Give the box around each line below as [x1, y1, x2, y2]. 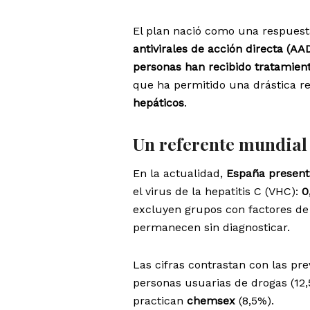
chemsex [187, 293, 235, 307]
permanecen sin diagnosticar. [133, 220, 290, 234]
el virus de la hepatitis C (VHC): [133, 184, 302, 198]
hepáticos [133, 96, 184, 110]
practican [133, 293, 187, 307]
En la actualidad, [133, 166, 226, 180]
